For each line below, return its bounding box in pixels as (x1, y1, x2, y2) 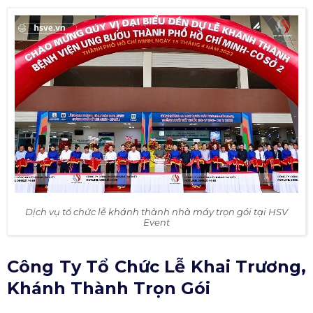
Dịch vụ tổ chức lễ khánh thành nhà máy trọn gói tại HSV (25, 206, 288, 217)
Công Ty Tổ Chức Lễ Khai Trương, (7, 256, 306, 277)
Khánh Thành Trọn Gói (7, 278, 210, 298)
